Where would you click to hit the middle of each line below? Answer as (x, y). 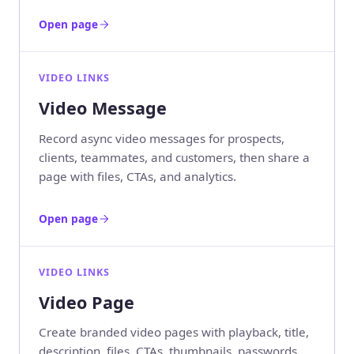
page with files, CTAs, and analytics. (137, 176)
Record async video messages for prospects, (162, 138)
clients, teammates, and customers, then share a (174, 157)
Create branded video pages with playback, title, (174, 332)
